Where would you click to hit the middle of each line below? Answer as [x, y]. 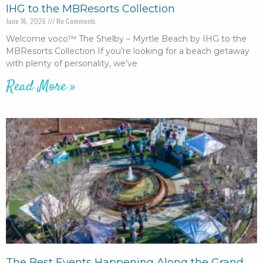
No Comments [75, 21]
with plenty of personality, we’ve [72, 63]
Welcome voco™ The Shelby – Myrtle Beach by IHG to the [126, 39]
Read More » [41, 87]
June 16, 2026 [27, 21]
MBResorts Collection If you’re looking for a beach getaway [128, 51]
